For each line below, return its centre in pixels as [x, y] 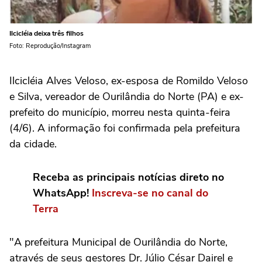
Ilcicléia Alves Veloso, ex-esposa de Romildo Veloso [129, 80]
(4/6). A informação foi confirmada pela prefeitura [125, 128]
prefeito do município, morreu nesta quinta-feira [120, 112]
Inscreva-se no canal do [150, 193]
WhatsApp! [62, 193]
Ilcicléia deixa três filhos [46, 33]
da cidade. [33, 144]
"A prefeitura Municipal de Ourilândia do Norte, [118, 242]
